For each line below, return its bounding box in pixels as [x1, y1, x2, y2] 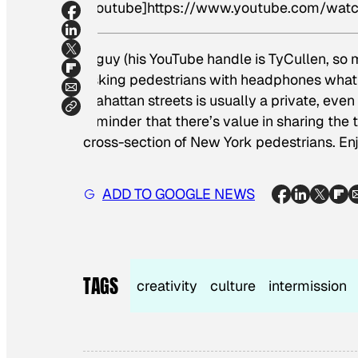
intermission [268, 276, 348, 296]
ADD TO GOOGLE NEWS [102, 184, 255, 203]
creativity [137, 276, 198, 296]
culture [210, 276, 257, 296]
